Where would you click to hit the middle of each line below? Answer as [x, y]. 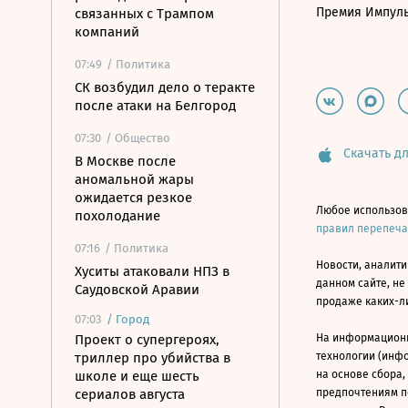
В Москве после [125, 161]
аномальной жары [134, 179]
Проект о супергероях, [147, 340]
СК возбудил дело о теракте [165, 87]
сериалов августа [130, 394]
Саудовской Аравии [137, 290]
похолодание [117, 216]
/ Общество [138, 138]
